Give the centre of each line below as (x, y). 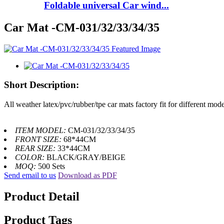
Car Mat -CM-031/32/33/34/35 (82, 27)
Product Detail (42, 196)
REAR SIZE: (36, 148)
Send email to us (30, 175)
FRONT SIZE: (39, 139)
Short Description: (41, 85)
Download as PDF (87, 175)
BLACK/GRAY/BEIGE (86, 157)
